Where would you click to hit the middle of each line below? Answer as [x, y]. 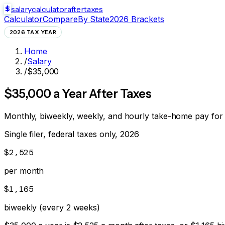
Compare [60, 19]
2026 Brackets [137, 19]
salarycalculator [39, 9]
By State [94, 19]
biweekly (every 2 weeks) [52, 207]
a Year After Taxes [101, 93]
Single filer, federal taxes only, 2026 [72, 134]
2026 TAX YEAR [33, 32]
